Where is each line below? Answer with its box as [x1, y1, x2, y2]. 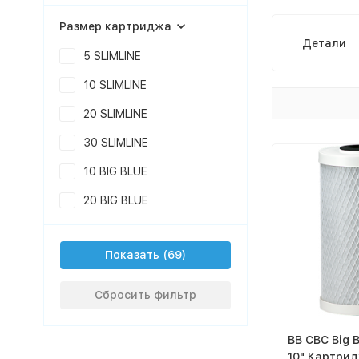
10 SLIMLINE [83, 79, 147, 91]
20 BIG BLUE [83, 194, 148, 207]
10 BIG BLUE [83, 165, 147, 178]
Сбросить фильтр [94, 288, 196, 301]
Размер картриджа [58, 20, 171, 33]
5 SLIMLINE [83, 50, 141, 63]
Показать [104, 248, 159, 261]
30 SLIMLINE [83, 136, 148, 149]
